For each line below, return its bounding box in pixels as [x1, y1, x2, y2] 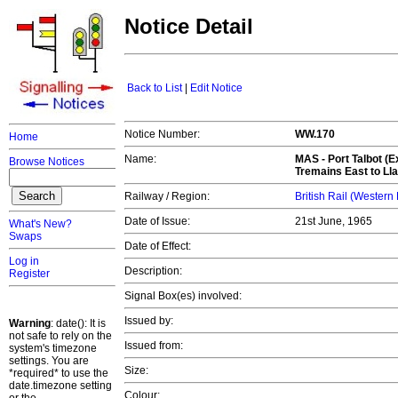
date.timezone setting [9, 379, 112, 392]
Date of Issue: [124, 215, 190, 228]
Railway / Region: [124, 190, 210, 203]
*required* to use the [9, 367, 108, 379]
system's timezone [9, 342, 97, 354]
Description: [124, 265, 182, 278]
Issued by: [124, 314, 173, 328]
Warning [9, 317, 51, 330]
